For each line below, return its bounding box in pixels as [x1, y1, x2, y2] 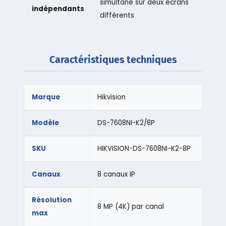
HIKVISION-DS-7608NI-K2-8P [97, 144, 191, 154]
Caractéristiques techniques [49, 54, 177, 66]
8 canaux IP [97, 169, 135, 180]
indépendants [31, 4, 84, 14]
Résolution [31, 195, 72, 205]
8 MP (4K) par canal [97, 202, 164, 212]
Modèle [31, 118, 59, 128]
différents [99, 11, 134, 21]
